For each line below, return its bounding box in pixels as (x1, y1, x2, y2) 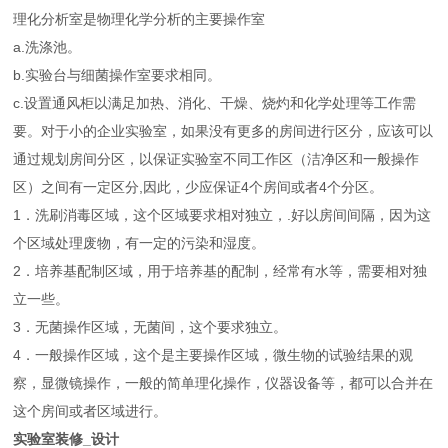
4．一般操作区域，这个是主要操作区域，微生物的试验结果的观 (13, 347, 414, 364)
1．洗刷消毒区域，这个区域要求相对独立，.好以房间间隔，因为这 (13, 207, 432, 224)
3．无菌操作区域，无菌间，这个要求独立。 (13, 319, 288, 336)
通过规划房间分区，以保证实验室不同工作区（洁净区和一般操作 (13, 151, 420, 168)
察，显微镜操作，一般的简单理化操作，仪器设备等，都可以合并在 (13, 375, 434, 392)
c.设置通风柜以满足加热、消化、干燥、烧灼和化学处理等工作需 (13, 95, 417, 112)
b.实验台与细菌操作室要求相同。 (13, 67, 222, 84)
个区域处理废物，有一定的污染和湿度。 (13, 235, 266, 252)
